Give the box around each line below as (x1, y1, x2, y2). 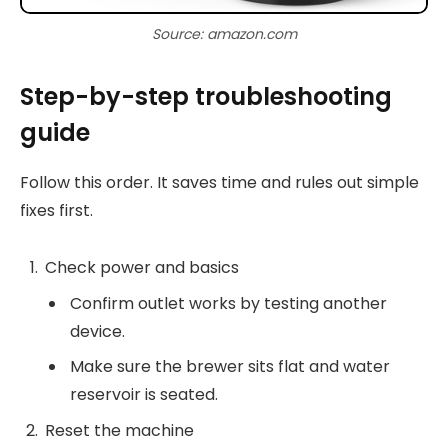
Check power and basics (45, 256, 239, 280)
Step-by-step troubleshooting (20, 80, 392, 114)
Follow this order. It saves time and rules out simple (20, 171, 419, 195)
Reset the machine (45, 419, 194, 443)
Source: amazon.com (151, 23, 297, 44)
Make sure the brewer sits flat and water (70, 355, 390, 379)
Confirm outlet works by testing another (70, 292, 387, 316)
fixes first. (20, 199, 93, 223)
